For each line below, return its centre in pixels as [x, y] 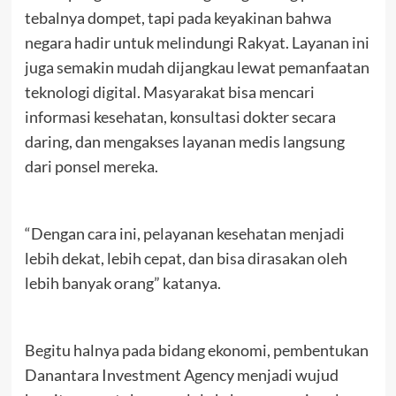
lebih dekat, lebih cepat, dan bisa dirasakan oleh [186, 258]
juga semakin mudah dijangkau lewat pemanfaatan [197, 67]
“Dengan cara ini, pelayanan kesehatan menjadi [184, 233]
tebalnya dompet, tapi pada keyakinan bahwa [178, 17]
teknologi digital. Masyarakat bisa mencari [169, 91]
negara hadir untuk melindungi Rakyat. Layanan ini [197, 42]
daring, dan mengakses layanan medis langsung [184, 141]
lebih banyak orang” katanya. [122, 282]
